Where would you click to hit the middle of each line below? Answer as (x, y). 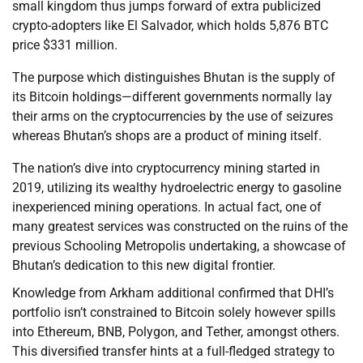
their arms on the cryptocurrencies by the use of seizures (173, 117)
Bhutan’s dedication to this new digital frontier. (144, 266)
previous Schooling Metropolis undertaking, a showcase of (179, 246)
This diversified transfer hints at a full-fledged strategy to (173, 352)
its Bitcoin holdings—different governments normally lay (172, 97)
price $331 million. (65, 45)
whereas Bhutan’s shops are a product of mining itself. (167, 136)
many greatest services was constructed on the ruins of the (180, 227)
